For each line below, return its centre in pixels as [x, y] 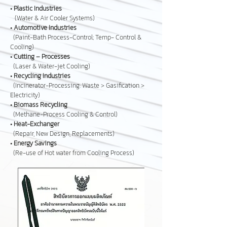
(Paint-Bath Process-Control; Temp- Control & [76, 37]
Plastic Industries [38, 8]
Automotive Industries [45, 28]
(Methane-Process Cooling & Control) [64, 114]
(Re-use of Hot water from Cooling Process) [72, 153]
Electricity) [25, 95]
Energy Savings [35, 143]
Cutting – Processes [42, 56]
